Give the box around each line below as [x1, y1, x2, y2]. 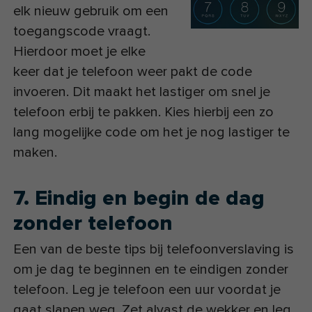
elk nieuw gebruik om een [13, 2, 169, 19]
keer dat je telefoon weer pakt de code [13, 63, 253, 80]
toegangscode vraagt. [13, 22, 151, 40]
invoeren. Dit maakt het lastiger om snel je [13, 83, 271, 100]
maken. [13, 143, 58, 161]
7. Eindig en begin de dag [13, 185, 265, 212]
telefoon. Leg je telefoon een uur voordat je [13, 281, 281, 299]
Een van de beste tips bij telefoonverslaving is [13, 241, 295, 258]
